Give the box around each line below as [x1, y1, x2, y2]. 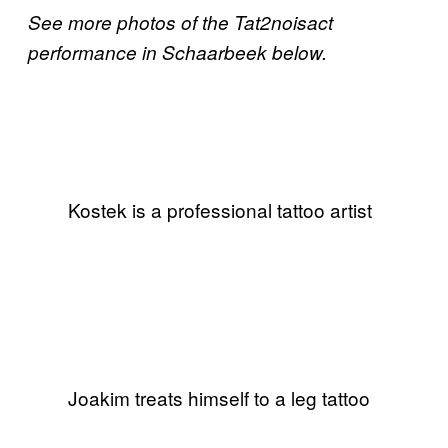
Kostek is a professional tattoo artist [68, 195, 372, 223]
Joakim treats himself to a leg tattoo [68, 383, 370, 411]
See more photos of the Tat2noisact [28, 8, 333, 35]
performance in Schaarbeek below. [28, 38, 327, 65]
